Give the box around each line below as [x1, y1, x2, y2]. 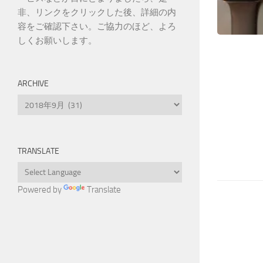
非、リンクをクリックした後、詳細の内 [18, 7, 176, 18]
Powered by [18, 184, 63, 195]
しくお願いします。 [18, 35, 97, 46]
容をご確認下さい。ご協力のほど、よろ [18, 21, 176, 32]
